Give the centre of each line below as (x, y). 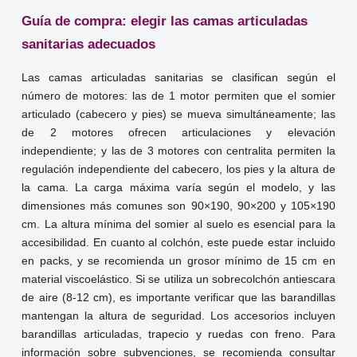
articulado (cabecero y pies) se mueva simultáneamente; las (178, 115)
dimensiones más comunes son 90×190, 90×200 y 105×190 (178, 206)
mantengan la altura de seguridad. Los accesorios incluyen (178, 316)
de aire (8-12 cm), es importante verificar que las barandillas (178, 298)
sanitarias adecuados (89, 45)
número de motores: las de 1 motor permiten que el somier (178, 96)
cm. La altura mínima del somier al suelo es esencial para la (178, 225)
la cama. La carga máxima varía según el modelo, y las (178, 188)
